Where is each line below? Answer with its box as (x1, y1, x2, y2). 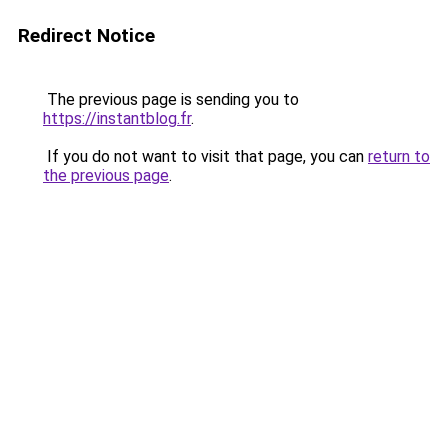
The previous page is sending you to (43, 90, 299, 109)
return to (368, 147, 430, 166)
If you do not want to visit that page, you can (43, 147, 368, 166)
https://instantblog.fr (43, 109, 191, 128)
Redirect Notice (18, 24, 155, 47)
